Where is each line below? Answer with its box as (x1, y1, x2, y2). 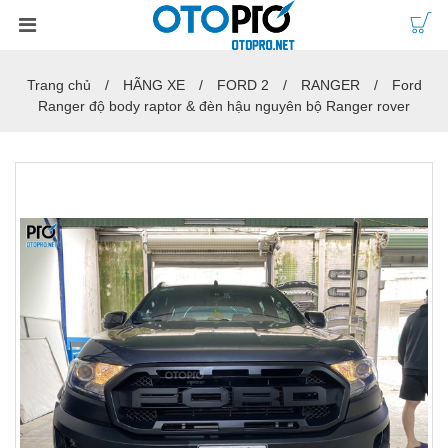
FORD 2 (216, 77, 269, 93)
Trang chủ (26, 77, 91, 93)
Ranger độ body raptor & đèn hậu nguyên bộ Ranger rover (38, 98, 410, 114)
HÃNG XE (122, 77, 185, 93)
